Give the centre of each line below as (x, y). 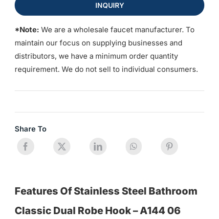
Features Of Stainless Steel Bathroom (106, 191)
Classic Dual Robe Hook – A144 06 (97, 211)
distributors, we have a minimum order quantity (96, 56)
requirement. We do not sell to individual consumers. (106, 69)
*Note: (27, 29)
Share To (30, 129)
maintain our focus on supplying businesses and (98, 43)
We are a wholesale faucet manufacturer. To (117, 29)
